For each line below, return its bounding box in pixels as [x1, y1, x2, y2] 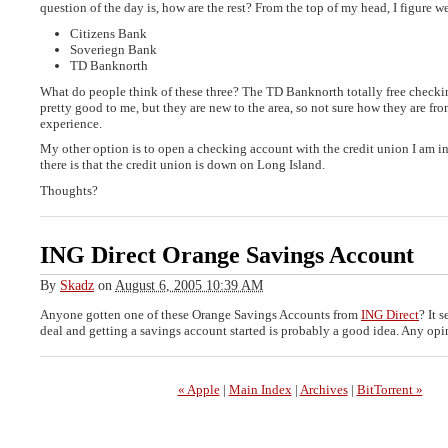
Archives [299, 381, 348, 397]
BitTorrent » [356, 381, 423, 397]
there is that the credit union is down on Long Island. [40, 157, 325, 173]
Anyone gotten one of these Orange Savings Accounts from [40, 307, 361, 323]
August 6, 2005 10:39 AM [115, 277, 263, 294]
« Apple [177, 381, 220, 397]
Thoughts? [40, 183, 98, 199]
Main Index [228, 381, 292, 397]
